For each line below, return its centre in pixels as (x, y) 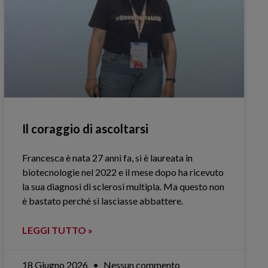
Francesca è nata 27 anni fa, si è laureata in (107, 157)
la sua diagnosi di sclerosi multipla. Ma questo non (123, 186)
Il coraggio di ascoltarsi (85, 128)
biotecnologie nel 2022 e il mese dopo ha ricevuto (123, 172)
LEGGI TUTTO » (57, 230)
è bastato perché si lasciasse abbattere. (102, 200)
